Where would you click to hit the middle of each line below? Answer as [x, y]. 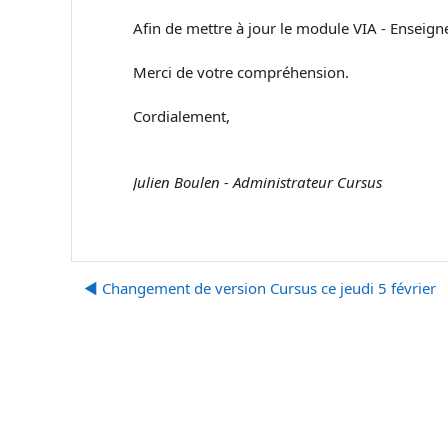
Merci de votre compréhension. [241, 72]
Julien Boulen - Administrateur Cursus [257, 182]
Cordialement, [181, 116]
